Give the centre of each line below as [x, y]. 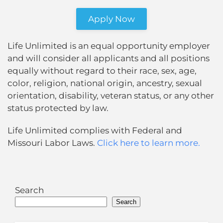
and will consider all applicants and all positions [109, 58]
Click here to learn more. [149, 143]
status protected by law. [58, 108]
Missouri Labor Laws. [52, 143]
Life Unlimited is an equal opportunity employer [109, 46]
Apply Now [111, 19]
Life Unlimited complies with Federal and [95, 131]
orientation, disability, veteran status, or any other [111, 96]
